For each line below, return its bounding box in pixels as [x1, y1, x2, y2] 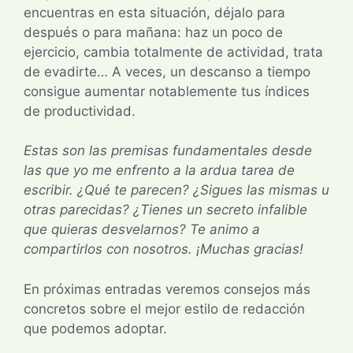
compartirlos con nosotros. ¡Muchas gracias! [24, 241, 303, 258]
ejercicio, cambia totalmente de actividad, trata [24, 43, 323, 60]
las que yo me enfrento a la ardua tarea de [24, 162, 295, 179]
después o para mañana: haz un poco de [24, 24, 283, 40]
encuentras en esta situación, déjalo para [24, 4, 285, 20]
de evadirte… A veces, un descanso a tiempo [24, 63, 310, 80]
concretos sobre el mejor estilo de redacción [24, 300, 305, 317]
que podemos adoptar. [24, 320, 167, 336]
